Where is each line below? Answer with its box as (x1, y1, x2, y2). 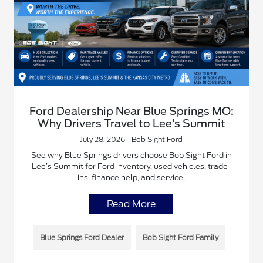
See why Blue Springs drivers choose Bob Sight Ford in (31, 150, 232, 160)
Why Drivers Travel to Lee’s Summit (37, 117, 225, 130)
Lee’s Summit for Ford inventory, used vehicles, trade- (31, 161, 231, 171)
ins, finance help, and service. (77, 173, 186, 182)
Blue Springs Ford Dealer (39, 232, 124, 242)
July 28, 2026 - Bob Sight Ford (80, 134, 183, 144)
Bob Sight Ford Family (142, 232, 218, 242)
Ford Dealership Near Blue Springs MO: (29, 104, 234, 117)
